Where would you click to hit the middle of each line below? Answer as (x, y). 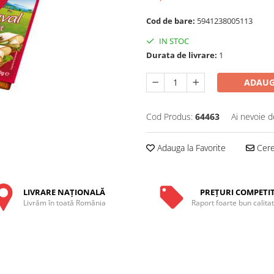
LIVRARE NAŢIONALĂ (65, 192)
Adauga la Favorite (190, 148)
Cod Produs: (169, 117)
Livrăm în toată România (64, 203)
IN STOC (173, 41)
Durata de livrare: (182, 55)
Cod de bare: (172, 21)
